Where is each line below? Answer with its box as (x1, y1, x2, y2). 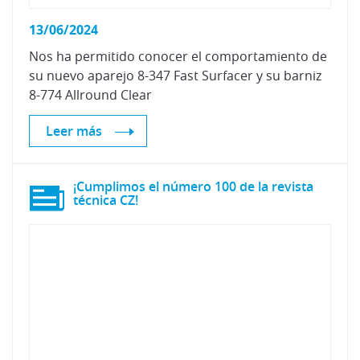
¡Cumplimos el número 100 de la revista (73, 178, 313, 195)
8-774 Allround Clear (29, 86, 152, 104)
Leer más (46, 122, 102, 140)
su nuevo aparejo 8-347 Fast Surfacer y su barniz (29, 67, 321, 84)
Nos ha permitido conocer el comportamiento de (29, 47, 327, 65)
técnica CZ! (73, 191, 138, 209)
